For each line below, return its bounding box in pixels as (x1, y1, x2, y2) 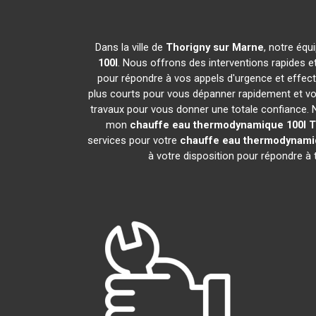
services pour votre (87, 134, 180, 147)
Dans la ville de (95, 41, 166, 54)
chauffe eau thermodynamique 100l (129, 119, 306, 131)
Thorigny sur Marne (166, 41, 264, 54)
